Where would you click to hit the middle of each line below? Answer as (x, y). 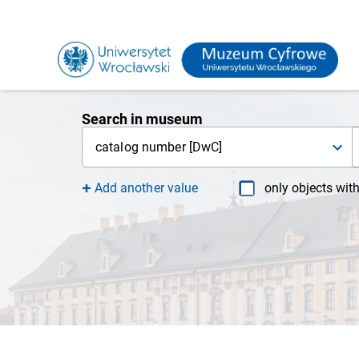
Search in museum (142, 119)
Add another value (146, 188)
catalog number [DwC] (159, 147)
